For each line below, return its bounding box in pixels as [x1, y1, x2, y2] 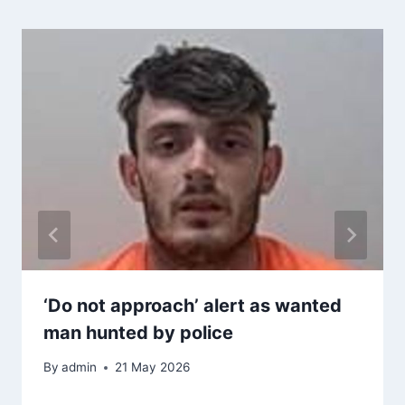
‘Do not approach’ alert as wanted [43, 294, 342, 316]
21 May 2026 [115, 360, 191, 375]
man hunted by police [43, 321, 233, 344]
